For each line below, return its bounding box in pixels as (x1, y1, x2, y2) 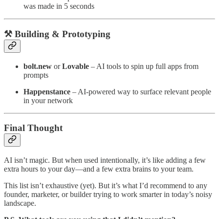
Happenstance (23, 87, 70, 96)
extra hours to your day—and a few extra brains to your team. (4, 165, 194, 174)
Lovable (62, 62, 89, 70)
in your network (23, 96, 73, 105)
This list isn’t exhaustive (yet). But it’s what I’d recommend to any (4, 181, 207, 190)
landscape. (4, 199, 36, 208)
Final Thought (4, 123, 63, 133)
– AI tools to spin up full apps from (89, 62, 198, 70)
